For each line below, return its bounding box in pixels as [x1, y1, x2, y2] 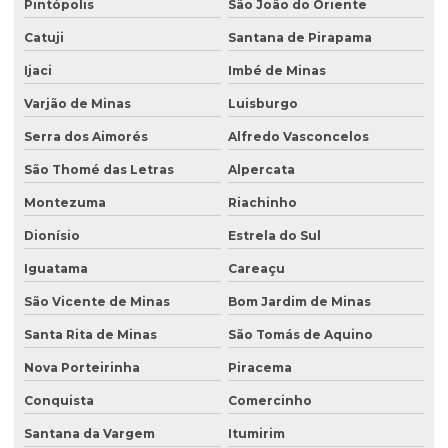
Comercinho [227, 393, 312, 409]
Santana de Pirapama [227, 30, 372, 46]
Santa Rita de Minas [24, 327, 157, 343]
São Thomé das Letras [24, 162, 174, 178]
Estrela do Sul [227, 228, 321, 244]
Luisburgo [227, 96, 298, 112]
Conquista [24, 393, 94, 409]
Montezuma [24, 195, 106, 211]
